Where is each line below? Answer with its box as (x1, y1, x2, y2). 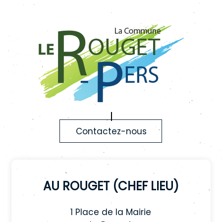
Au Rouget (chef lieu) (43, 172, 179, 196)
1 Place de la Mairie (70, 206, 152, 218)
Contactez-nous (76, 125, 147, 138)
